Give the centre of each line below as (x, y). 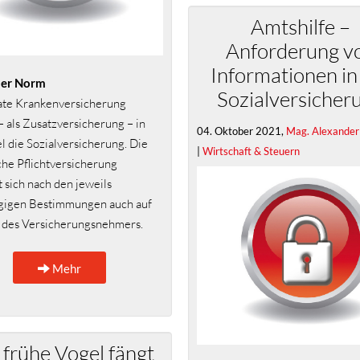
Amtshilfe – (301, 27)
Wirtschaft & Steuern (251, 151)
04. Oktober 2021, (241, 131)
